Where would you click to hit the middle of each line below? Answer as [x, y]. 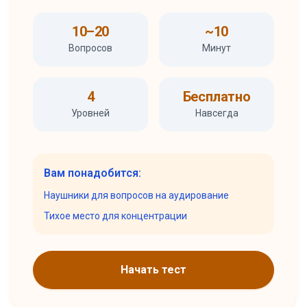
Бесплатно [217, 97]
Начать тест [153, 270]
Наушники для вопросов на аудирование [136, 195]
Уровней [90, 113]
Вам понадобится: [93, 173]
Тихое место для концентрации [115, 216]
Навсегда [217, 113]
